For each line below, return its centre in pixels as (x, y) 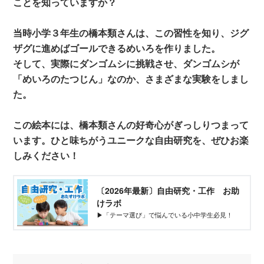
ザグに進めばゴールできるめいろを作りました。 (117, 48)
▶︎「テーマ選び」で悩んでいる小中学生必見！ (165, 215)
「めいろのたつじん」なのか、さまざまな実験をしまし (131, 78)
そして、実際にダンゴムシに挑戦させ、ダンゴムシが (126, 63)
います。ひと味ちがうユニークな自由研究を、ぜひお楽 (131, 140)
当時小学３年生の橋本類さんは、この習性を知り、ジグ (131, 32)
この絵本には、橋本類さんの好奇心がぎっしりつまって (131, 124)
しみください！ (46, 155)
